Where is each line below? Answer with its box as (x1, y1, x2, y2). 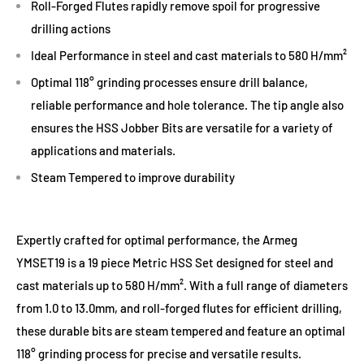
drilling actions (31, 21, 110, 37)
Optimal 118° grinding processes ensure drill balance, (31, 75, 308, 90)
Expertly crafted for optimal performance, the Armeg (16, 232, 297, 248)
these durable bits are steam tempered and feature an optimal (16, 323, 345, 339)
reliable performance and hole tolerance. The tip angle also (31, 97, 344, 113)
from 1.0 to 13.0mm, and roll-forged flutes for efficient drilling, (16, 301, 342, 316)
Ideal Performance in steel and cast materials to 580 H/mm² (31, 48, 347, 63)
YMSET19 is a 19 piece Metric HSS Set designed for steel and (16, 255, 333, 271)
